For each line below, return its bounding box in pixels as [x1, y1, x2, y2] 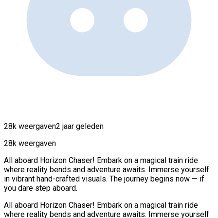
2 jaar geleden [56, 121, 104, 131]
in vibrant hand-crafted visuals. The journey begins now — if [4, 174, 204, 183]
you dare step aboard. [4, 183, 77, 193]
